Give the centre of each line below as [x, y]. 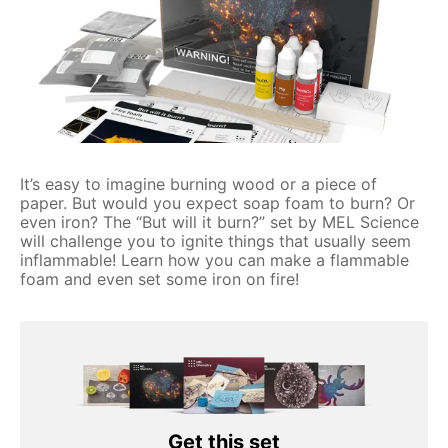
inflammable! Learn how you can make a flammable [214, 259]
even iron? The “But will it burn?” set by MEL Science [219, 221]
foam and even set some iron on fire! [159, 278]
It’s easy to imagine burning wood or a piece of [198, 183]
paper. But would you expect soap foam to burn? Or [217, 202]
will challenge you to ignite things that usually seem [215, 240]
